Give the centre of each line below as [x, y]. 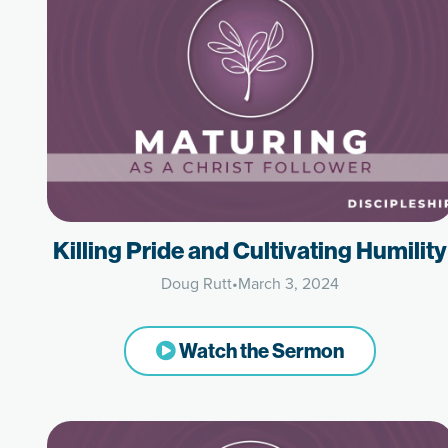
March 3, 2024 [289, 283]
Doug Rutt [197, 283]
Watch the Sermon [260, 350]
